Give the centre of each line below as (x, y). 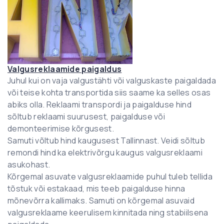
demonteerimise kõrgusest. (61, 128)
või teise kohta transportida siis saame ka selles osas (109, 92)
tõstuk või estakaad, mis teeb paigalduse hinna (96, 188)
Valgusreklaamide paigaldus (65, 69)
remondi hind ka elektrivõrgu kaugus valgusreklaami (105, 152)
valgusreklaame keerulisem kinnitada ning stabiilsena (108, 212)
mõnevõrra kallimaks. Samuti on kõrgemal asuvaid (101, 200)
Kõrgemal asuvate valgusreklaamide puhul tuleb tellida (110, 176)
